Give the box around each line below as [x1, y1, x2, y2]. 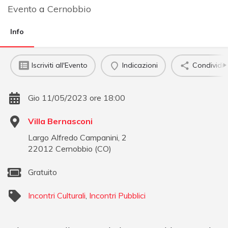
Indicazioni [122, 61, 158, 70]
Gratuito [28, 166, 57, 177]
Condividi [192, 61, 223, 70]
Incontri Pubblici [89, 190, 146, 201]
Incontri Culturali [28, 190, 85, 201]
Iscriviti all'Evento [31, 61, 88, 70]
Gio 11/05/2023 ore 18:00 [28, 92, 125, 103]
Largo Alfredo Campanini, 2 [28, 132, 127, 142]
